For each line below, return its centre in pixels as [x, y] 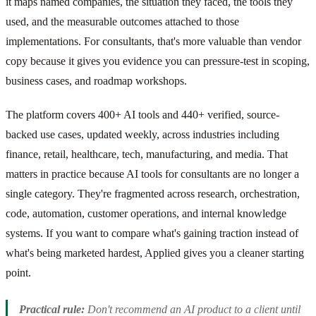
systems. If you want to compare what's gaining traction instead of [152, 233]
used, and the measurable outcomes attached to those [122, 21]
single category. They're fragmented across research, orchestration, [153, 193]
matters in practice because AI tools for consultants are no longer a [152, 174]
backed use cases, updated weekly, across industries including [142, 134]
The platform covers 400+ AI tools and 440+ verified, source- [142, 114]
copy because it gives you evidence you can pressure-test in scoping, [158, 61]
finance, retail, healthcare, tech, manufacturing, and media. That [147, 154]
